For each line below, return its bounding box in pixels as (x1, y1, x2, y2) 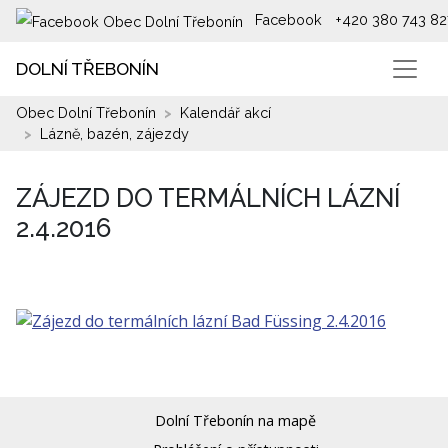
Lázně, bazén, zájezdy (40, 125, 189, 143)
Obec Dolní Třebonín (16, 104, 156, 122)
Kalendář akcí (180, 104, 271, 122)
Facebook (251, 11, 322, 29)
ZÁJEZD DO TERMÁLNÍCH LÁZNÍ (16, 182, 400, 213)
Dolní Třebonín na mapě (155, 411, 317, 431)
